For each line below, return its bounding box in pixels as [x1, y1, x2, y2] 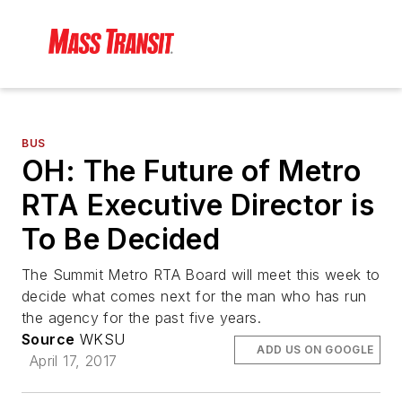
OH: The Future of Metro [22, 153, 362, 189]
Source [22, 330, 75, 349]
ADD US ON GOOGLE [257, 343, 374, 357]
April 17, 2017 [29, 352, 118, 371]
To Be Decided [22, 222, 221, 258]
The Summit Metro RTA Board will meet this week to [22, 266, 380, 284]
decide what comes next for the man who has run [22, 287, 367, 306]
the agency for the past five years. [22, 309, 261, 328]
